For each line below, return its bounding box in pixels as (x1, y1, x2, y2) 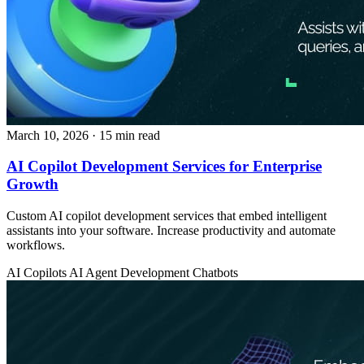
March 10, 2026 (6, 128, 89, 142)
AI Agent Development (69, 265, 193, 279)
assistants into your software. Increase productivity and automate (6, 223, 336, 237)
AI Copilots (6, 265, 69, 279)
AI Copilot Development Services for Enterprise (6, 158, 322, 175)
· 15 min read (92, 128, 160, 142)
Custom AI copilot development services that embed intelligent (6, 208, 327, 223)
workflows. (6, 237, 65, 252)
